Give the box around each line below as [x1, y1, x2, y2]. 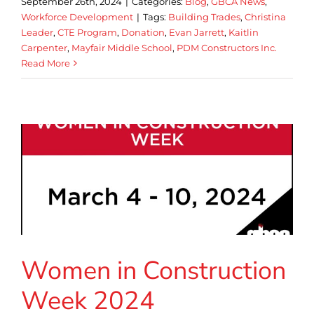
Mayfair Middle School [71, 42, 172, 54]
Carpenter [21, 42, 67, 54]
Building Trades [168, 11, 240, 23]
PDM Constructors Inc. [177, 42, 277, 54]
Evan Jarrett [169, 27, 224, 39]
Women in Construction [21, 254, 286, 288]
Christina [245, 11, 286, 23]
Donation [121, 27, 165, 39]
